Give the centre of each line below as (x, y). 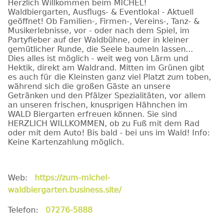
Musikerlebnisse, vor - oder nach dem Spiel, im (99, 31)
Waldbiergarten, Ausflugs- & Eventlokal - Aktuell (101, 12)
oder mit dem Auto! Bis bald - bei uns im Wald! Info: (109, 133)
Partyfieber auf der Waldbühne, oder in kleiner (98, 40)
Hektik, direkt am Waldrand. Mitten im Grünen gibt (106, 68)
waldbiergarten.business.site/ (65, 190)
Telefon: (27, 210)
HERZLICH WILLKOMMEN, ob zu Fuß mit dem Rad (104, 123)
